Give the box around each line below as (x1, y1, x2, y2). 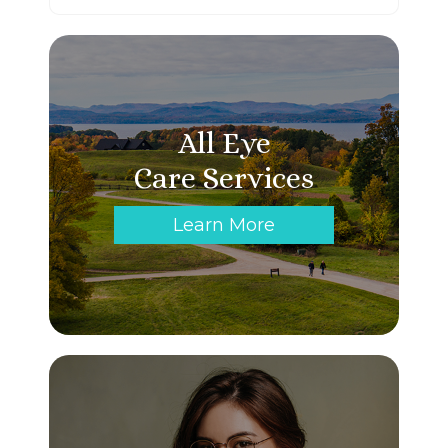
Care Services (134, 160, 314, 195)
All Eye (177, 125, 271, 160)
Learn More (173, 213, 275, 236)
